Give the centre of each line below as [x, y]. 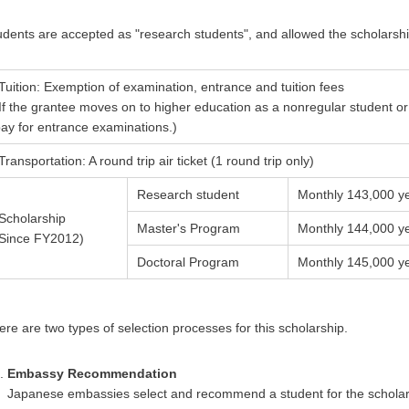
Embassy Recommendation [92, 374]
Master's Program [189, 229]
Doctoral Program [188, 262]
